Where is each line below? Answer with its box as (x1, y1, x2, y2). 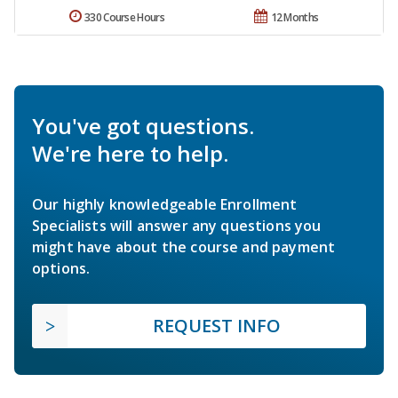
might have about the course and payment (32, 236, 336, 257)
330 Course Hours (84, 9, 164, 25)
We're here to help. (32, 138, 228, 168)
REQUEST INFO (153, 313, 281, 338)
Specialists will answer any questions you (32, 215, 322, 235)
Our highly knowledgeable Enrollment (32, 194, 298, 214)
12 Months (270, 9, 319, 25)
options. (32, 258, 91, 278)
